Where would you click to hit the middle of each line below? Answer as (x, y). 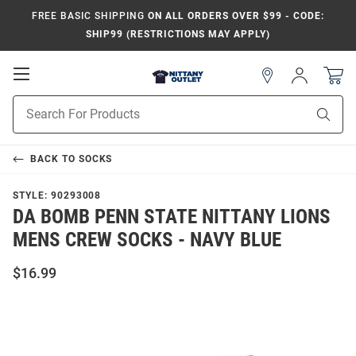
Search (30, 120)
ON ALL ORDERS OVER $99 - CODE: (234, 16)
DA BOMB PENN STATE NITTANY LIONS (172, 217)
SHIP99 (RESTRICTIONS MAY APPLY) (178, 34)
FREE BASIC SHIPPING (88, 16)
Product (33, 103)
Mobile (52, 89)
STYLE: (32, 195)
